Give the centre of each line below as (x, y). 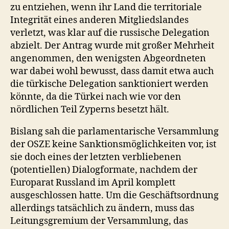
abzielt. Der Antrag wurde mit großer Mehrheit (112, 45)
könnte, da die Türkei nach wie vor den (96, 97)
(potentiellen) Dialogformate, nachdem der (104, 170)
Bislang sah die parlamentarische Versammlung (114, 131)
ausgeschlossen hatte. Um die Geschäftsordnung (114, 195)
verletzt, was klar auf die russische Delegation (110, 33)
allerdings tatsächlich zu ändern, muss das (102, 208)
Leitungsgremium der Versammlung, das (99, 221)
